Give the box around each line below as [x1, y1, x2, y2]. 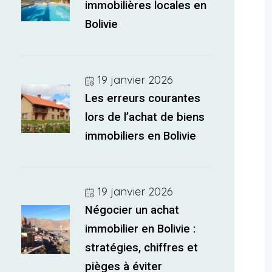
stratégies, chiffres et [85, 241, 199, 254]
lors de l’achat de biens [85, 110, 205, 124]
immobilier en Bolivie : [85, 222, 196, 236]
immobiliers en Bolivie [85, 129, 197, 143]
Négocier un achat [85, 203, 180, 217]
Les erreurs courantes [85, 92, 201, 105]
